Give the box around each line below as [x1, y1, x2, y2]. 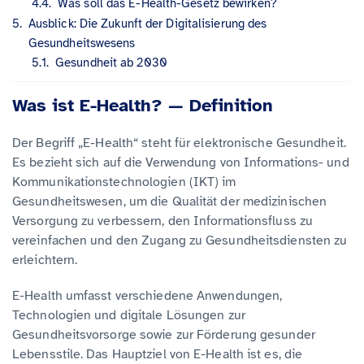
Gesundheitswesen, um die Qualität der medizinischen [12, 193, 327, 210]
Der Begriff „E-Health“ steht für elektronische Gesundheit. [12, 134, 346, 151]
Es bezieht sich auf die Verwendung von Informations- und [12, 154, 349, 171]
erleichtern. [12, 251, 78, 268]
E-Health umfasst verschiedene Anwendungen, [12, 287, 283, 304]
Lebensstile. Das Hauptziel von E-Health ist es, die [12, 345, 303, 362]
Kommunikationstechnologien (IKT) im [12, 173, 236, 190]
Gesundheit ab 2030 [55, 54, 167, 70]
